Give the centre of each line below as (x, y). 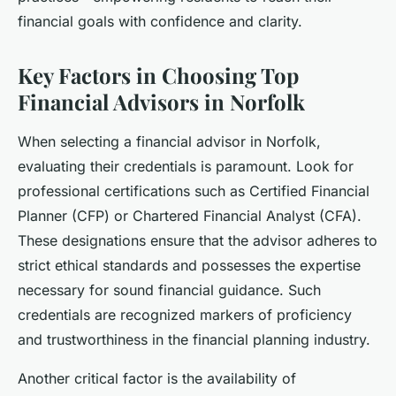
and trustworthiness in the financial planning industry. (194, 339)
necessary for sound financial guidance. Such (169, 289)
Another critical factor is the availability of (157, 378)
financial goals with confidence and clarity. (160, 21)
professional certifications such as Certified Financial (194, 190)
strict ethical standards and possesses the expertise (189, 265)
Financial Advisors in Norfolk (161, 101)
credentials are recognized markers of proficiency (185, 314)
